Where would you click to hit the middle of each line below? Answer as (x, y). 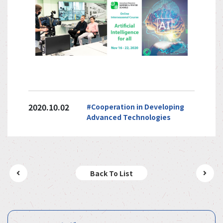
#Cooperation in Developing (135, 106)
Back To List (111, 173)
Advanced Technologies (129, 117)
